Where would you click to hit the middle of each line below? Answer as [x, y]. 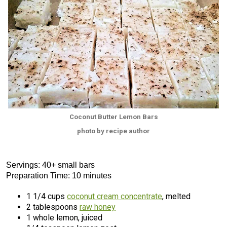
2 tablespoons [53, 207]
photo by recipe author [113, 131]
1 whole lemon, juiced [64, 218]
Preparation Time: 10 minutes [59, 176]
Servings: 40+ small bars [50, 165]
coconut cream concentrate [115, 196]
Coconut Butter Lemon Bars [113, 117]
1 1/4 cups [47, 196]
